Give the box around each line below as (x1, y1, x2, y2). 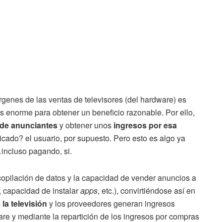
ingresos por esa (113, 119, 177, 131)
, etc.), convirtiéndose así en (98, 185, 195, 197)
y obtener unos (57, 119, 113, 131)
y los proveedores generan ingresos (47, 198, 175, 210)
